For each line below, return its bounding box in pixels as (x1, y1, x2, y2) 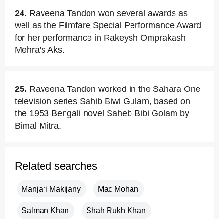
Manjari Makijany (22, 185, 81, 193)
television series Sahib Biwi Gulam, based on (15, 96, 190, 106)
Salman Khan (22, 206, 69, 215)
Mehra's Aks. (15, 45, 65, 55)
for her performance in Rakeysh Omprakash (15, 33, 186, 43)
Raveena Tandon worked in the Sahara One (29, 84, 200, 94)
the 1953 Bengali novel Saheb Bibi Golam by (15, 109, 189, 118)
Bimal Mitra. (15, 121, 61, 131)
